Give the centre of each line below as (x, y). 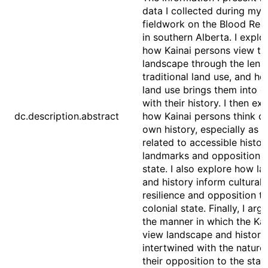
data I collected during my (202, 11)
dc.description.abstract (67, 116)
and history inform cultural (202, 182)
